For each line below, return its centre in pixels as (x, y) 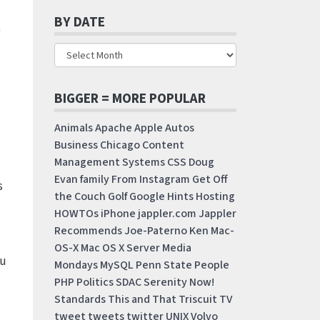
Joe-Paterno (156, 231)
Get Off (210, 179)
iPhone (118, 214)
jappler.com (167, 214)
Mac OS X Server (120, 248)
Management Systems (110, 162)
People (212, 265)
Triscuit (198, 299)
